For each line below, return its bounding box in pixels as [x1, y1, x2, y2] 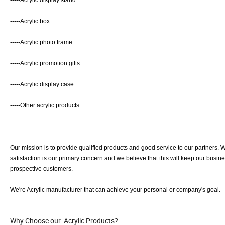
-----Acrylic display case [10, 81, 74, 88]
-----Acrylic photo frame [10, 39, 74, 46]
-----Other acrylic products [10, 102, 81, 109]
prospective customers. [10, 165, 74, 173]
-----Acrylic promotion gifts [10, 60, 80, 67]
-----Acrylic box [10, 18, 51, 25]
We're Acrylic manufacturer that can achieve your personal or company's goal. [10, 186, 220, 194]
